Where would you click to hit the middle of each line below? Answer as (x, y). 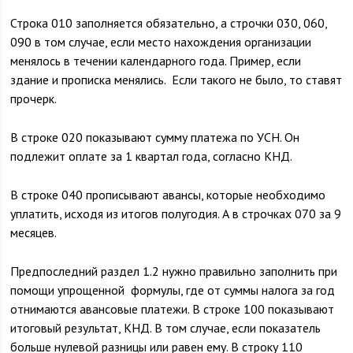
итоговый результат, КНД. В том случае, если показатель (166, 328)
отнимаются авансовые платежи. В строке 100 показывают (173, 309)
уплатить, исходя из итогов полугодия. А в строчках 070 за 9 (176, 214)
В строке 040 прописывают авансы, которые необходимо (168, 195)
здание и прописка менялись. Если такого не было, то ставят (176, 80)
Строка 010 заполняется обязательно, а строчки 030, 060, (169, 23)
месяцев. (34, 232)
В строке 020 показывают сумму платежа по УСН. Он (155, 137)
